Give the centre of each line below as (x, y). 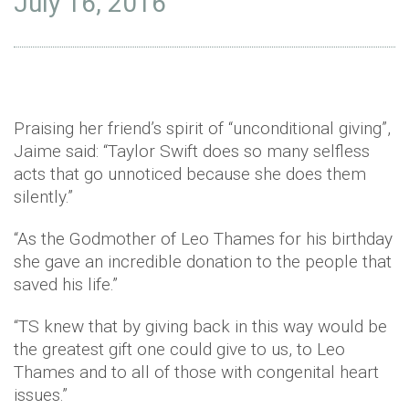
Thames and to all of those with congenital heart (196, 372)
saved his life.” (66, 284)
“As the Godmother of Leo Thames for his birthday (203, 238)
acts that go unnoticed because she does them (190, 173)
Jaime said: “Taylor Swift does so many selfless (192, 151)
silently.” (43, 196)
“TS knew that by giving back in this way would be (200, 326)
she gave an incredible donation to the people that (203, 261)
